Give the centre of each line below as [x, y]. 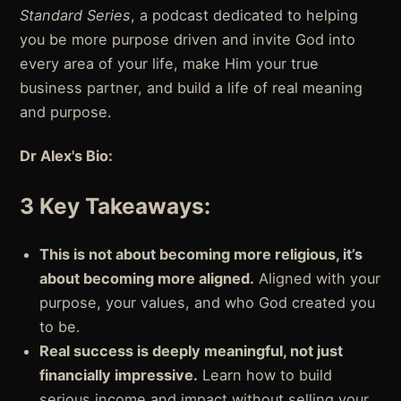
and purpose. [66, 112]
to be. [60, 326]
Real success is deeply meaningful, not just [192, 350]
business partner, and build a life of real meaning [192, 88]
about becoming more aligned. [147, 278]
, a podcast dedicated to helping [245, 16]
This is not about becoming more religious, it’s [201, 254]
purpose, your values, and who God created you [208, 302]
